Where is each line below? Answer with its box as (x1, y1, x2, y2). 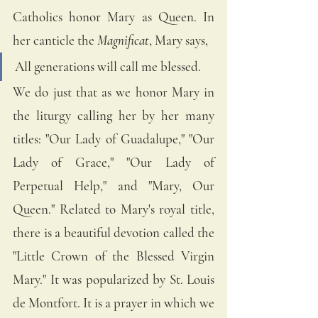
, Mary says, (149, 31, 211, 48)
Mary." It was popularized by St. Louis (13, 270, 214, 287)
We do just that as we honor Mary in (13, 83, 214, 100)
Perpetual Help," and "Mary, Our (13, 177, 214, 194)
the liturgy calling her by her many (13, 106, 214, 124)
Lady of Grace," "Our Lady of (13, 153, 214, 170)
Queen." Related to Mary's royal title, (13, 200, 214, 217)
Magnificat (94, 31, 149, 48)
